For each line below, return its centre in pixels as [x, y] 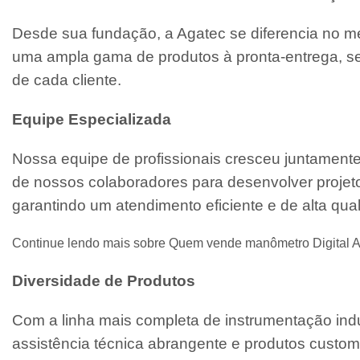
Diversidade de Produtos [104, 280]
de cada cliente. [67, 80]
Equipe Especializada [92, 119]
